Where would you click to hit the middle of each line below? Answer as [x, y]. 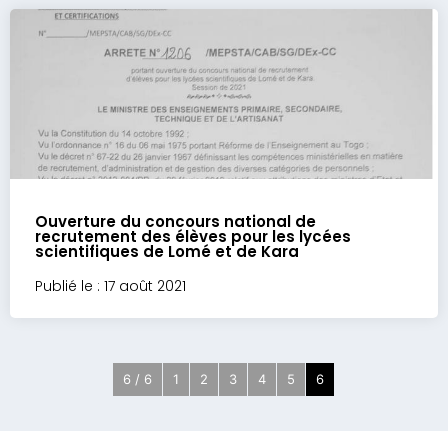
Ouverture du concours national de [175, 221]
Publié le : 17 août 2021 [110, 286]
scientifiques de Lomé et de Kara [167, 251]
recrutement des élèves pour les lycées [193, 236]
